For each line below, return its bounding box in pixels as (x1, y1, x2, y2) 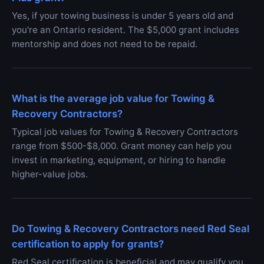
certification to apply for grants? (12, 238, 164, 250)
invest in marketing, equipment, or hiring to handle (12, 154, 226, 166)
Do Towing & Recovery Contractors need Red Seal (12, 223, 249, 235)
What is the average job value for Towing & (12, 93, 214, 105)
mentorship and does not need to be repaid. (12, 38, 197, 50)
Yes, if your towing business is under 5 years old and (12, 10, 233, 22)
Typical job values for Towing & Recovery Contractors (12, 126, 238, 138)
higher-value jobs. (12, 169, 88, 180)
